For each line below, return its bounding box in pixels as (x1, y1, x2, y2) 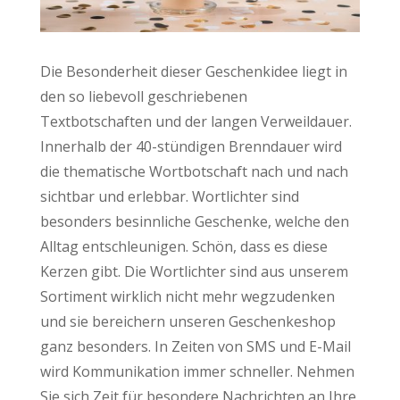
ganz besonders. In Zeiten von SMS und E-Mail (39, 336, 351, 356)
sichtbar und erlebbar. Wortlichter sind (39, 186, 299, 206)
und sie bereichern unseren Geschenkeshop (39, 311, 336, 331)
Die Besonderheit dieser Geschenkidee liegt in (39, 61, 347, 81)
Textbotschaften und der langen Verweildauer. (39, 111, 352, 131)
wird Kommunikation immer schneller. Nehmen (39, 361, 354, 381)
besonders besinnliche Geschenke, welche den (39, 211, 349, 231)
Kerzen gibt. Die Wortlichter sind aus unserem (39, 261, 348, 281)
